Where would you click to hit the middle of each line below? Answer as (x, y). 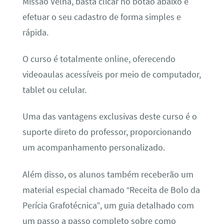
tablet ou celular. (54, 90)
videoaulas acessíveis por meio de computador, (111, 74)
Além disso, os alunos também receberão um (108, 174)
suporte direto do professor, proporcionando (107, 132)
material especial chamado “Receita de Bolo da (111, 190)
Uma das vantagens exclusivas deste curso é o (109, 117)
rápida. (35, 32)
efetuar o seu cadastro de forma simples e (101, 17)
